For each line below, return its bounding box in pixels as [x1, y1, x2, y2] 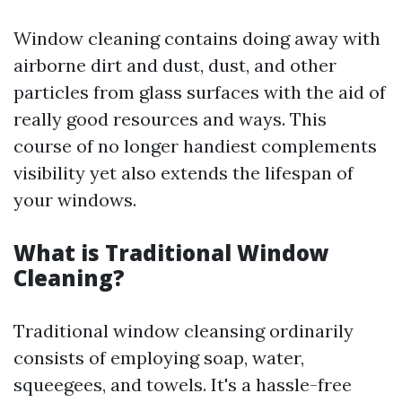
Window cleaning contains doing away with [13, 27, 380, 49]
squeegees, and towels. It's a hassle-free [13, 373, 352, 396]
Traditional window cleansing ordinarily [13, 319, 354, 342]
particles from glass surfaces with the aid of [13, 81, 386, 103]
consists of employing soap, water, [13, 346, 304, 369]
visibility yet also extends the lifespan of [13, 162, 354, 184]
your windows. [13, 188, 136, 211]
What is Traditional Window [13, 238, 329, 267]
